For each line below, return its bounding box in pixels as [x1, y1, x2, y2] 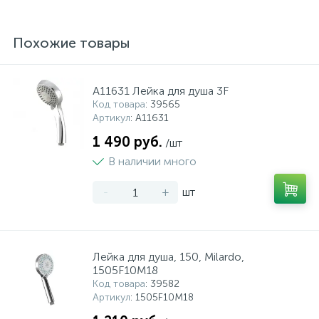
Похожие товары [13, 34, 130, 51]
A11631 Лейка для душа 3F [93, 84, 229, 98]
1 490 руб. [93, 133, 162, 150]
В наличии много [108, 155, 197, 168]
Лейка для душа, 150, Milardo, [93, 250, 244, 263]
